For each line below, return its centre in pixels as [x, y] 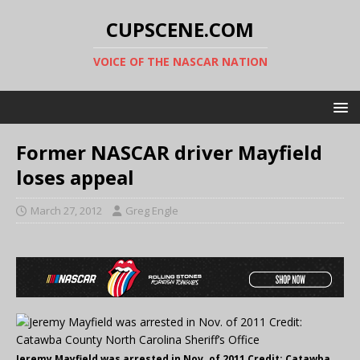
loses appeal [75, 177]
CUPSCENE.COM [180, 29]
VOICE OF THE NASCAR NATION [180, 61]
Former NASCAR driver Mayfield [169, 152]
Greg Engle [152, 211]
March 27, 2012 [66, 211]
